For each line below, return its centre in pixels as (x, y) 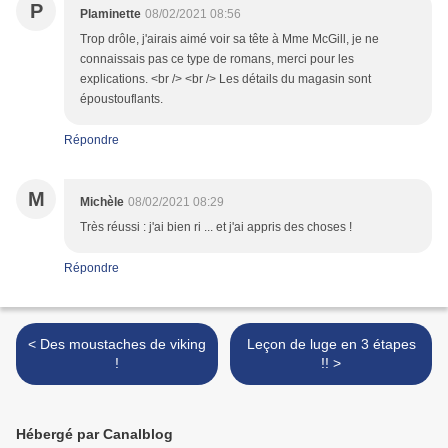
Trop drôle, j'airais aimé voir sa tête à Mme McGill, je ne (229, 39)
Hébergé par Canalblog (94, 434)
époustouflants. (121, 99)
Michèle (102, 202)
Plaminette (110, 14)
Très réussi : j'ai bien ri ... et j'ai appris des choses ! (216, 227)
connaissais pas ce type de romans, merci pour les (217, 59)
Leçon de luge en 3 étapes (331, 344)
